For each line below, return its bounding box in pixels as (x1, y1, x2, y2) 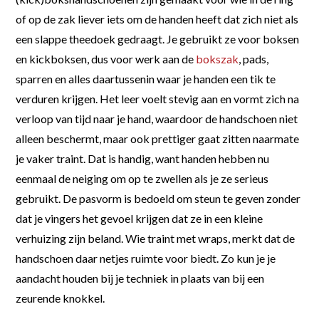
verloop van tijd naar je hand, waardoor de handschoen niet (16, 111, 298, 125)
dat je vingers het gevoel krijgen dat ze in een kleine (16, 211, 263, 225)
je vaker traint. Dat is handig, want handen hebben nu (16, 151, 270, 165)
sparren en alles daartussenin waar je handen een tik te (16, 71, 276, 85)
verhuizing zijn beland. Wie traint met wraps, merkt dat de (16, 231, 296, 245)
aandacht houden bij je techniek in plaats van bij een (16, 271, 265, 285)
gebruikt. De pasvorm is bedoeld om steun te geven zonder (16, 191, 301, 205)
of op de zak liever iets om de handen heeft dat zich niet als (16, 11, 299, 26)
